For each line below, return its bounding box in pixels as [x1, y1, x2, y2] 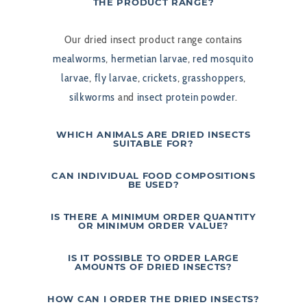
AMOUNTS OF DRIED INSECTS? [75, 261, 232, 273]
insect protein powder [136, 90, 236, 104]
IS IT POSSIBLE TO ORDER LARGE [68, 252, 239, 264]
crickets [142, 71, 177, 85]
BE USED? [127, 179, 180, 191]
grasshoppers [182, 71, 244, 85]
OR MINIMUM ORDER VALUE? [77, 220, 230, 232]
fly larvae [94, 71, 138, 85]
